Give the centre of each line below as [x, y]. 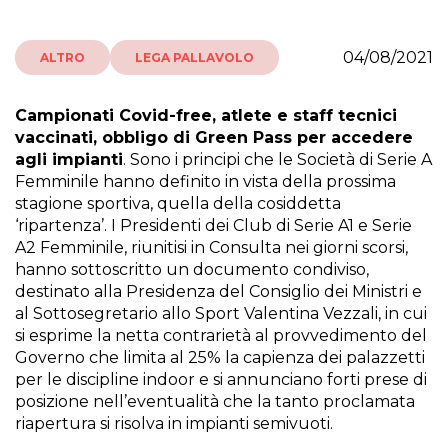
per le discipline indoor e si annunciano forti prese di [221, 379]
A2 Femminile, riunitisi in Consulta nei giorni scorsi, [211, 247]
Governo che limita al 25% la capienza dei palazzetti [220, 357]
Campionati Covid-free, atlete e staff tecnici [206, 115]
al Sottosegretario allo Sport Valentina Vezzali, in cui [221, 313]
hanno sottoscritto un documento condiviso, [192, 269]
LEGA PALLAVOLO [194, 57]
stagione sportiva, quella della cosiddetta [178, 203]
